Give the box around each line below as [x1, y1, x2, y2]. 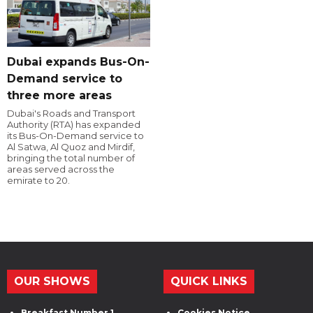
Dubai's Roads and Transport [7, 107, 136, 119]
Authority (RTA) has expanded [7, 118, 140, 130]
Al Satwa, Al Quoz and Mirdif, [7, 140, 135, 152]
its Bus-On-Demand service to [7, 129, 144, 141]
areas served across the [7, 163, 115, 175]
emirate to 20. [7, 174, 70, 186]
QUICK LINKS [170, 274, 247, 288]
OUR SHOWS [14, 274, 90, 288]
